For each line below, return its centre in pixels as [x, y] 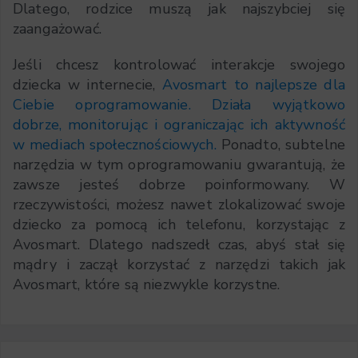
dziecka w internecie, [88, 85]
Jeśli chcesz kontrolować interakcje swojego [179, 65]
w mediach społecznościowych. [117, 145]
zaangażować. [57, 29]
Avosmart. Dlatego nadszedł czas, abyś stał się [179, 245]
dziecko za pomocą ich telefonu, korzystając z [179, 225]
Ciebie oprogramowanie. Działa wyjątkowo [179, 105]
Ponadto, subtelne [283, 145]
